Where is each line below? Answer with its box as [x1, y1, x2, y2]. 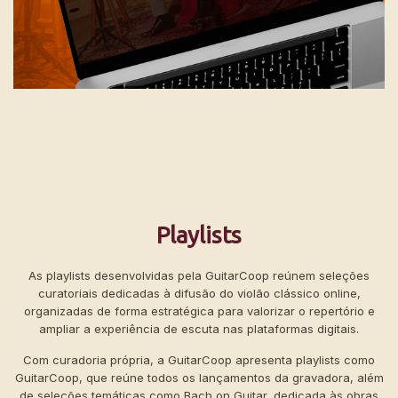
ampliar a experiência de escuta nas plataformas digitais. [39, 322, 359, 337]
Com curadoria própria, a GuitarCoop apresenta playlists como [23, 353, 375, 368]
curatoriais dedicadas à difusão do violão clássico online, [37, 286, 361, 301]
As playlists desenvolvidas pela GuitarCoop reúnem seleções [28, 268, 370, 283]
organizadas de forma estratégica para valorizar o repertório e [23, 304, 375, 319]
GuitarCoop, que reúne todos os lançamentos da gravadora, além [14, 370, 384, 386]
